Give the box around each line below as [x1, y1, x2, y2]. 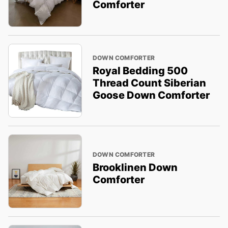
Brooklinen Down [92, 161, 178, 174]
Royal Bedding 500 [92, 64, 188, 77]
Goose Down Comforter [92, 89, 210, 101]
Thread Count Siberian [92, 76, 206, 89]
